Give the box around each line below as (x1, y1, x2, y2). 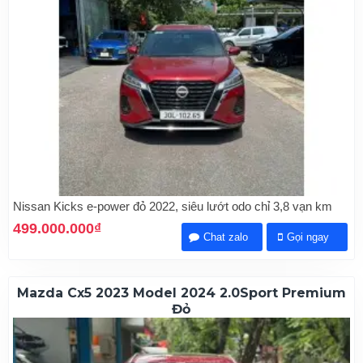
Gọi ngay (287, 231, 330, 244)
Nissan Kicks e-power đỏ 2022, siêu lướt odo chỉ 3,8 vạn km (13, 199, 332, 214)
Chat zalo (203, 231, 249, 244)
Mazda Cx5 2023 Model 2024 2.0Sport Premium (16, 285, 346, 301)
